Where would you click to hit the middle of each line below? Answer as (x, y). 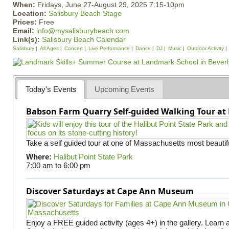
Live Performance (109, 48)
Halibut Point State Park (93, 156)
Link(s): (27, 39)
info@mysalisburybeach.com (83, 31)
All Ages (49, 48)
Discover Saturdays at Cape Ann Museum (110, 191)
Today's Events (51, 89)
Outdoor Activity (205, 48)
